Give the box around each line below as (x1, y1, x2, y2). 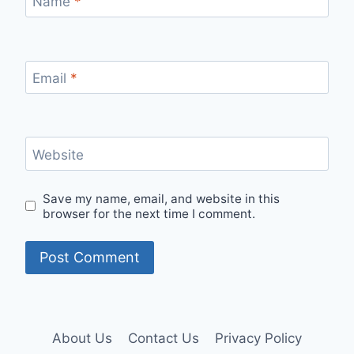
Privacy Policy (215, 330, 303, 346)
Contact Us (128, 330, 199, 346)
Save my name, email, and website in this (43, 190, 281, 206)
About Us (51, 330, 112, 346)
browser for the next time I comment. (43, 205, 256, 221)
